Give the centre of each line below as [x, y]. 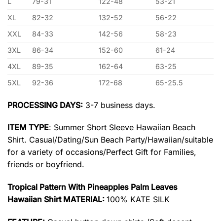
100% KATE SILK [138, 200]
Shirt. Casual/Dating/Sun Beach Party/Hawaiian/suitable [110, 140]
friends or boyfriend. [46, 165]
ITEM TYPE [28, 128]
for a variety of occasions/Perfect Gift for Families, [102, 152]
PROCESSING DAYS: [45, 105]
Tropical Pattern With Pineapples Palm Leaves [92, 187]
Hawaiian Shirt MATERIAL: [57, 200]
